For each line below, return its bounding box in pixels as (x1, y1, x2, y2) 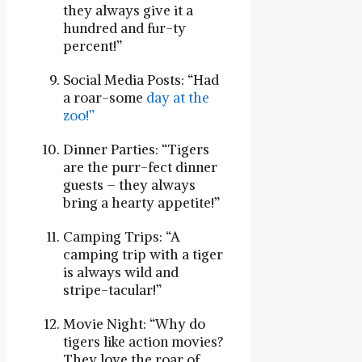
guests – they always (63, 175, 196, 194)
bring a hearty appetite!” (63, 193, 220, 212)
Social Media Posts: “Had (63, 70, 219, 89)
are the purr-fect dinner (63, 158, 217, 176)
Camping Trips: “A (63, 227, 180, 246)
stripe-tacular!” (63, 280, 162, 299)
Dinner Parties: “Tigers (63, 140, 209, 158)
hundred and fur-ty (63, 19, 186, 37)
